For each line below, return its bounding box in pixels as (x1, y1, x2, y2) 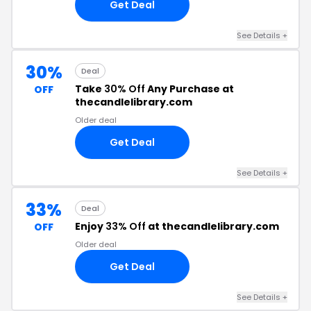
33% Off (106, 219, 146, 233)
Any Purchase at (145, 82, 234, 96)
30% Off (104, 82, 145, 96)
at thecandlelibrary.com (146, 219, 279, 233)
